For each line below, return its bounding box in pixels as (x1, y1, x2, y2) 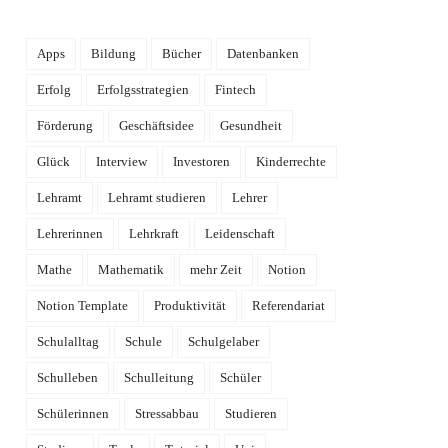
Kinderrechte (256, 154, 327, 170)
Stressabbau (135, 406, 200, 422)
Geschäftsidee (119, 118, 195, 134)
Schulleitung (124, 370, 195, 386)
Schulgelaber (188, 334, 260, 350)
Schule (125, 334, 163, 350)
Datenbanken (227, 46, 300, 62)
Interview (96, 154, 148, 170)
